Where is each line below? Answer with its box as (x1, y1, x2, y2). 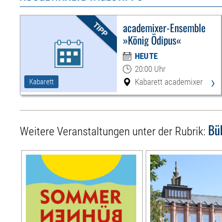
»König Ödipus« (122, 32, 181, 48)
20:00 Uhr (134, 64, 166, 74)
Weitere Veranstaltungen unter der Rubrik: (20, 125, 209, 139)
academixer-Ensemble (122, 20, 206, 36)
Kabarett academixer (134, 77, 203, 87)
